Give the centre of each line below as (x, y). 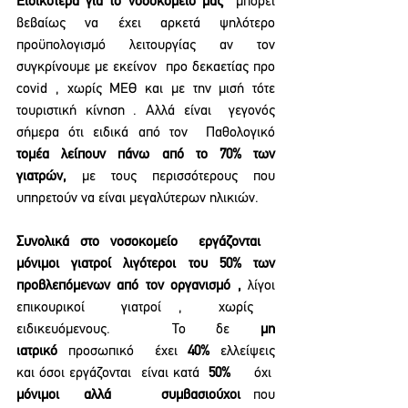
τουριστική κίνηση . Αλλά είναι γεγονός (146, 111)
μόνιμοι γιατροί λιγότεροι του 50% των (146, 264)
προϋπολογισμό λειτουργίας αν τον (146, 46)
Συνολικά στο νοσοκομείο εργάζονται (146, 242)
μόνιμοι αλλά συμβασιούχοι (129, 395)
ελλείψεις (243, 352)
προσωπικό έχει (123, 352)
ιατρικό (37, 352)
